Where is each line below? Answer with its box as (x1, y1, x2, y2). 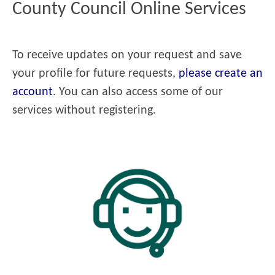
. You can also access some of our (53, 85, 223, 98)
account (12, 85, 53, 98)
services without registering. (12, 104, 156, 117)
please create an (179, 67, 263, 80)
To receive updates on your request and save (12, 48, 242, 61)
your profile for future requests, (12, 67, 179, 80)
